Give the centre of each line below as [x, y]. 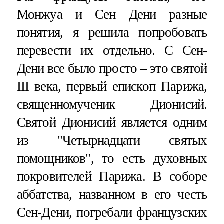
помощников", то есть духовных [112, 159]
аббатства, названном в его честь [112, 195]
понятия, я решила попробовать [112, 33]
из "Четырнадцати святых [112, 141]
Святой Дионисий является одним [112, 123]
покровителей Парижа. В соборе [112, 177]
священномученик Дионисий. [112, 105]
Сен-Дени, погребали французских [112, 213]
